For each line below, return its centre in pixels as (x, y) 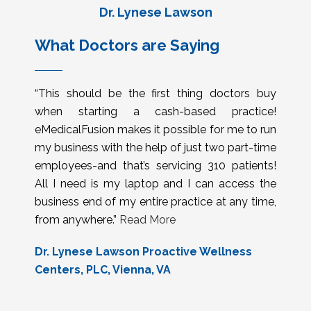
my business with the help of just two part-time (155, 148)
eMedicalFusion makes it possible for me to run (155, 130)
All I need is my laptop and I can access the (155, 184)
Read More (148, 220)
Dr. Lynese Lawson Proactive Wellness (143, 252)
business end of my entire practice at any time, (155, 202)
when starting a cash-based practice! (155, 112)
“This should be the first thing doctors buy (155, 94)
